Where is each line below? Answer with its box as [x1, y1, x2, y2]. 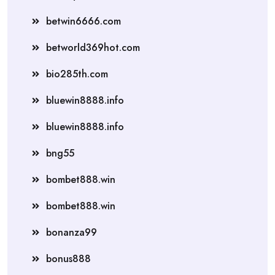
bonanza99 [46, 225, 97, 239]
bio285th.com [46, 66, 108, 81]
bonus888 [46, 251, 91, 266]
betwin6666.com [46, 14, 121, 28]
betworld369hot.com [46, 40, 140, 55]
